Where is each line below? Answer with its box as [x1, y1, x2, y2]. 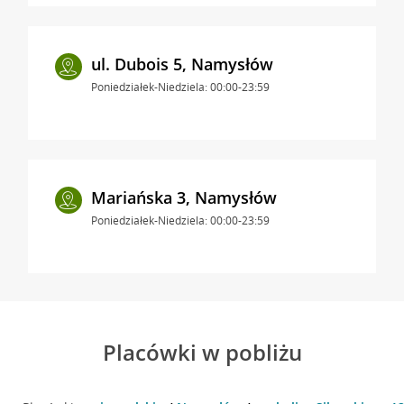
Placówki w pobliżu [102, 336, 302, 367]
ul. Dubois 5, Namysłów [90, 52, 273, 75]
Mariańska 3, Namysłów [90, 186, 277, 208]
